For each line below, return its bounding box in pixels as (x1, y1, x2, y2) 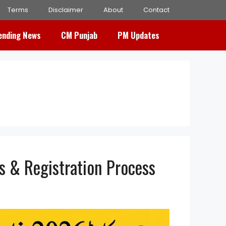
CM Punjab (61, 29, 97, 41)
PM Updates (118, 29, 159, 41)
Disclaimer (48, 5, 83, 15)
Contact (143, 5, 169, 15)
